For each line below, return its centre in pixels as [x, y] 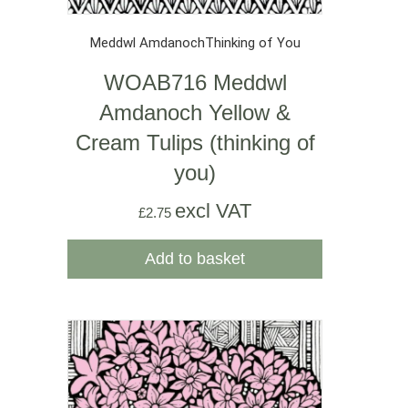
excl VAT [213, 211]
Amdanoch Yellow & [195, 113]
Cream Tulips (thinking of [195, 143]
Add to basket [195, 259]
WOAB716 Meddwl [195, 83]
